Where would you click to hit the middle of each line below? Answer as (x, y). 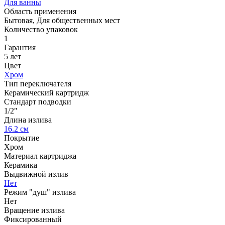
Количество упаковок (41, 29)
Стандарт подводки (38, 101)
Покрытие (22, 138)
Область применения (40, 11)
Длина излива (28, 120)
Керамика (21, 165)
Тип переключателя (38, 83)
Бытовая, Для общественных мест (62, 20)
